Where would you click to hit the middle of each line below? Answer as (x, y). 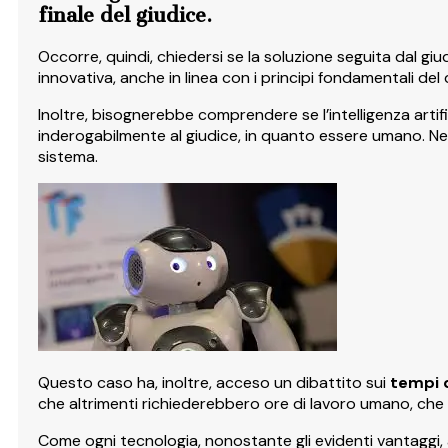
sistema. (68, 157)
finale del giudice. (125, 15)
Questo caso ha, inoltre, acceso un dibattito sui (214, 383)
